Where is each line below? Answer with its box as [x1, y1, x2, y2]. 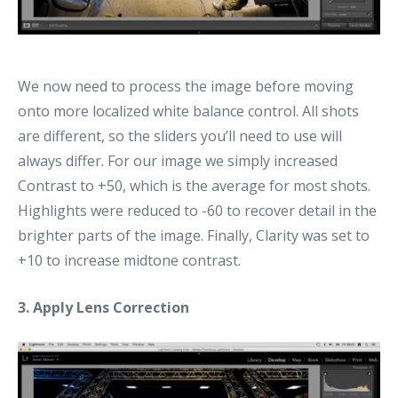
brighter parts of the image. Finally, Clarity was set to [18, 225, 370, 245]
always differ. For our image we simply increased [18, 150, 338, 171]
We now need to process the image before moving [18, 76, 354, 96]
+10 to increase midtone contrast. [18, 250, 241, 270]
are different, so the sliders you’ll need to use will [18, 125, 342, 146]
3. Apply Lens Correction [18, 297, 189, 317]
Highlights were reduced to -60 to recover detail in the [18, 200, 377, 220]
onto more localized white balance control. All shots [18, 100, 359, 121]
